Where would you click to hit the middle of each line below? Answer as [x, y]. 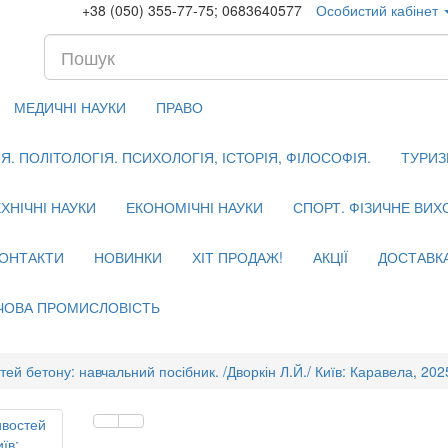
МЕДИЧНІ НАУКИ [70, 107]
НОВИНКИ [128, 257]
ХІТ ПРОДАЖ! [237, 257]
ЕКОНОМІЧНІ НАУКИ [194, 207]
